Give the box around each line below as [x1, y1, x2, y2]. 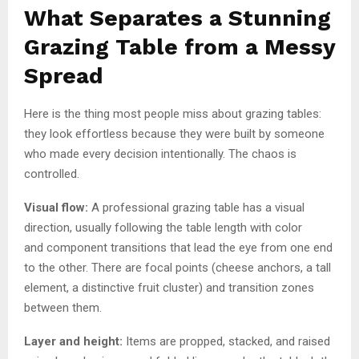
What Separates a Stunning [24, 4, 331, 31]
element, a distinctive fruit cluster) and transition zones [24, 280, 314, 295]
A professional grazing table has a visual [91, 200, 305, 215]
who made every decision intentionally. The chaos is [24, 146, 296, 161]
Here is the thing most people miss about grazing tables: [24, 106, 321, 121]
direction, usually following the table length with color [24, 220, 302, 235]
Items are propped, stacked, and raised [126, 333, 330, 349]
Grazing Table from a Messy [24, 33, 335, 60]
